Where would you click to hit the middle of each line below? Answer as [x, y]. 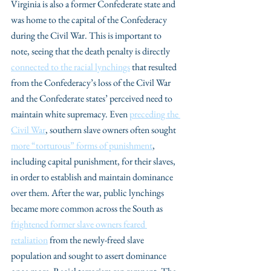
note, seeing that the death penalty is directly [91, 51]
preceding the [155, 114]
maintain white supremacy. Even [70, 114]
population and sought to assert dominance [90, 256]
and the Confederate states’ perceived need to [93, 98]
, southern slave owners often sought [112, 130]
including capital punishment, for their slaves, [94, 161]
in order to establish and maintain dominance [93, 177]
